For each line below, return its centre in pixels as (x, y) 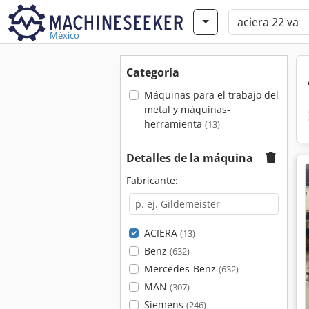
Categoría (153, 72)
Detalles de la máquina (190, 158)
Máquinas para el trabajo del (211, 95)
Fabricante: (152, 180)
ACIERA (162, 233)
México (64, 35)
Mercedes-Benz (181, 269)
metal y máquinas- (187, 109)
